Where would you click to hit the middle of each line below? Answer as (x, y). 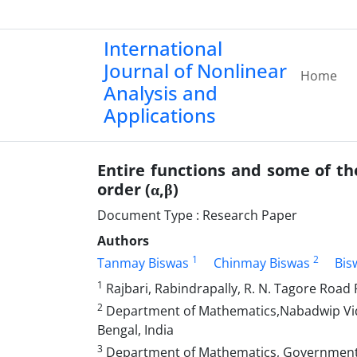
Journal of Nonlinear (195, 71)
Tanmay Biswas (143, 263)
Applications (160, 115)
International (163, 48)
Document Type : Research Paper (197, 215)
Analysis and (161, 93)
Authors (123, 241)
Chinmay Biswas (262, 263)
